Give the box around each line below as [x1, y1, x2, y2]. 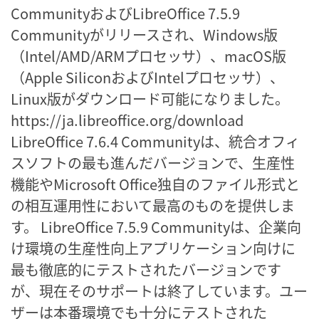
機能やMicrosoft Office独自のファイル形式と [11, 173, 300, 194]
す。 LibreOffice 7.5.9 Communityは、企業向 [11, 216, 301, 237]
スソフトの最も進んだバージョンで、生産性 [11, 152, 295, 173]
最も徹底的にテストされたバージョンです [11, 258, 281, 280]
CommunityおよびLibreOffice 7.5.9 [11, 2, 240, 23]
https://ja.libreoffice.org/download [11, 109, 244, 130]
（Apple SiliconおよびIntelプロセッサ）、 [11, 66, 284, 88]
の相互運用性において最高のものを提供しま [11, 194, 295, 216]
